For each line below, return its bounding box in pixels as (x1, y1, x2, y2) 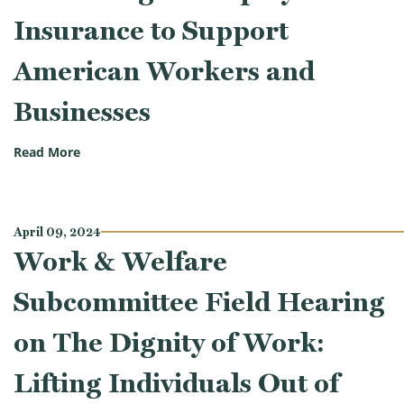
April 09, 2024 (14, 224, 101, 239)
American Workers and (14, 54, 315, 87)
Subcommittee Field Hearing (14, 285, 385, 317)
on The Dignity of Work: (14, 326, 325, 358)
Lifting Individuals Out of (14, 366, 339, 399)
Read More (14, 144, 80, 161)
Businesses (14, 95, 151, 127)
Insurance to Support (14, 14, 289, 46)
